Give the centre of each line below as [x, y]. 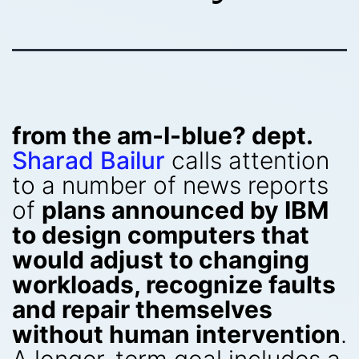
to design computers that [161, 235]
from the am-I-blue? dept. [163, 135]
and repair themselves [142, 309]
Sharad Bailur [89, 160]
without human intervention [176, 334]
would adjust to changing [161, 260]
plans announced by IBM [185, 210]
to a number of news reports [170, 185]
